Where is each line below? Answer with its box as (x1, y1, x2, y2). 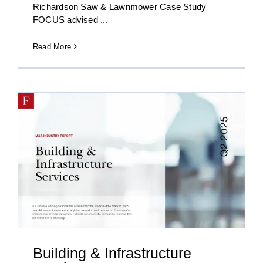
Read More (33, 42, 72, 51)
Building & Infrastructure (33, 245, 191, 262)
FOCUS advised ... (33, 14, 108, 25)
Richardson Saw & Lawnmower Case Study (33, 1, 207, 12)
